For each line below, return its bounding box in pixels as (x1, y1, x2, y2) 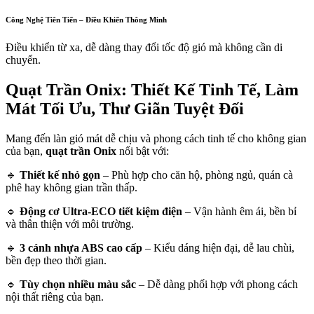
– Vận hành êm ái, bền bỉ (182, 205, 296, 218)
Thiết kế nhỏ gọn (20, 169, 100, 182)
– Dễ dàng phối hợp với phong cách (136, 278, 298, 291)
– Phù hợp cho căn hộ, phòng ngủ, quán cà (100, 169, 293, 182)
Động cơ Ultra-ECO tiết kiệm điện (20, 205, 182, 218)
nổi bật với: (116, 145, 169, 158)
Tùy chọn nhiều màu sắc (20, 278, 136, 291)
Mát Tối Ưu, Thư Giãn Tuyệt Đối (6, 100, 244, 118)
